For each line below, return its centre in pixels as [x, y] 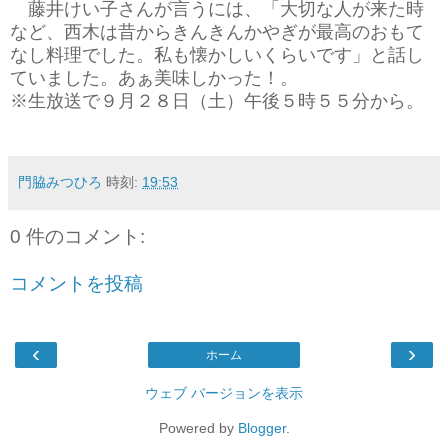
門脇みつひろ [60, 181]
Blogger [261, 427]
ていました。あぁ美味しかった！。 [154, 77]
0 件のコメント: [77, 236]
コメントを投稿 [76, 284]
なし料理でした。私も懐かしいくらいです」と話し [217, 54]
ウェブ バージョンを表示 [224, 392]
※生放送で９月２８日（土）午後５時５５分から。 [217, 100]
